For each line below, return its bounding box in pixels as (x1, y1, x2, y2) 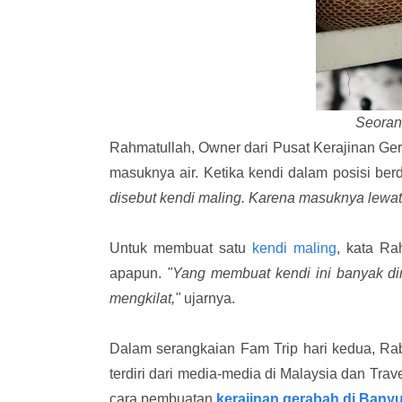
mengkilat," (109, 291, 184, 306)
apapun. (109, 266, 167, 281)
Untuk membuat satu (109, 240, 252, 256)
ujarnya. (184, 291, 235, 306)
